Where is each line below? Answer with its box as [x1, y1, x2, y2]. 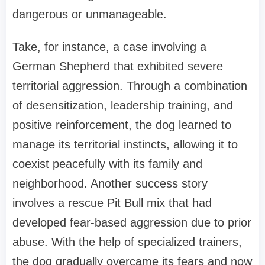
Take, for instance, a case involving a [12, 40, 206, 54]
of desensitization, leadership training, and [12, 99, 233, 112]
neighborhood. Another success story [12, 177, 208, 190]
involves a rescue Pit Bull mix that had [12, 196, 212, 210]
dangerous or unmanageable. [12, 8, 167, 21]
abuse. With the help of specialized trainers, [12, 235, 242, 249]
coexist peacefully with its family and [12, 157, 202, 171]
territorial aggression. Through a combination [12, 79, 247, 93]
